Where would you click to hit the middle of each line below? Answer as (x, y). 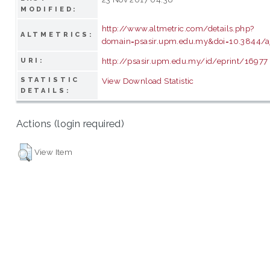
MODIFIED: (49, 9)
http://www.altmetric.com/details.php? (178, 28)
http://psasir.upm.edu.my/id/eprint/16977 (185, 61)
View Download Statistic (148, 80)
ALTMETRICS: (57, 34)
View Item (53, 152)
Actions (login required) (70, 124)
